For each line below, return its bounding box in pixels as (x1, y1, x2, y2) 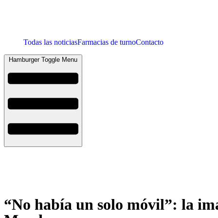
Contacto (136, 38, 163, 46)
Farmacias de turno (77, 38, 136, 46)
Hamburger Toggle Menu (9, 56, 77, 63)
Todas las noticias (23, 38, 77, 46)
